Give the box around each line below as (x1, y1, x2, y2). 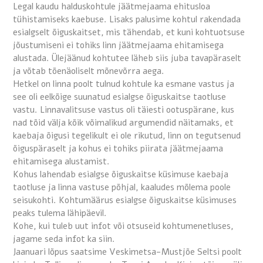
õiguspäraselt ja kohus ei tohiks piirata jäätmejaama (13, 143, 223, 155)
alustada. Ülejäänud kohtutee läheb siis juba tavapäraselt (13, 52, 241, 65)
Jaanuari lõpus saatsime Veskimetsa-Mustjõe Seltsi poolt (13, 246, 242, 258)
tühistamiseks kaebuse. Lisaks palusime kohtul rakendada (13, 14, 241, 26)
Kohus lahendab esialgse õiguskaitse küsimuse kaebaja (13, 168, 228, 181)
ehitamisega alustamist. (13, 156, 110, 168)
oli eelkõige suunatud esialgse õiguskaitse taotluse (26, 91, 226, 103)
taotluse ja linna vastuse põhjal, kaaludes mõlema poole (13, 181, 231, 194)
